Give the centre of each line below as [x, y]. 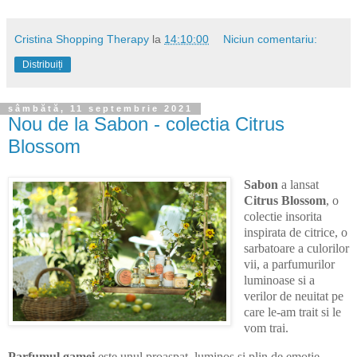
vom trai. [267, 328]
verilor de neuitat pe [293, 296]
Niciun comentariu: [271, 39]
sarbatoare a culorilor [296, 249]
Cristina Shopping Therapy [82, 39]
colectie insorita [282, 217]
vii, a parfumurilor [289, 265]
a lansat [298, 185]
